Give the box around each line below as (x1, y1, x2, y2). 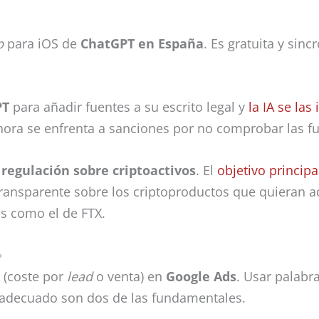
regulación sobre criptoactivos (1, 161, 196, 179)
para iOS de (4, 35, 80, 53)
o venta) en (96, 267, 166, 285)
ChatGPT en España (80, 35, 204, 53)
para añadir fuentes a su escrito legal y (9, 98, 249, 116)
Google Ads (166, 267, 236, 285)
